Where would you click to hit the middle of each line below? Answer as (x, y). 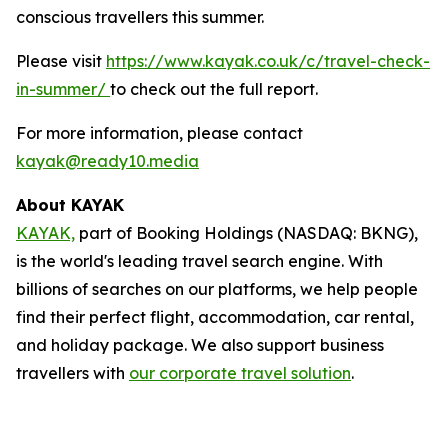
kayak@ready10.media (107, 161)
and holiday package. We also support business (200, 345)
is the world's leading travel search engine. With (199, 261)
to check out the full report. (214, 89)
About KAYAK (72, 205)
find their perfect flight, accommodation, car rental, (215, 317)
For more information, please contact (159, 133)
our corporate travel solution (240, 373)
